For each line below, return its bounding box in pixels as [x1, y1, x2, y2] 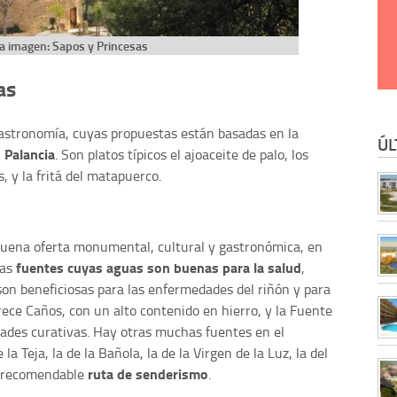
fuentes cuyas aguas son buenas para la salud [16, 256, 301, 277]
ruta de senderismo [88, 362, 208, 384]
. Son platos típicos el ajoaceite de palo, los [55, 144, 308, 164]
